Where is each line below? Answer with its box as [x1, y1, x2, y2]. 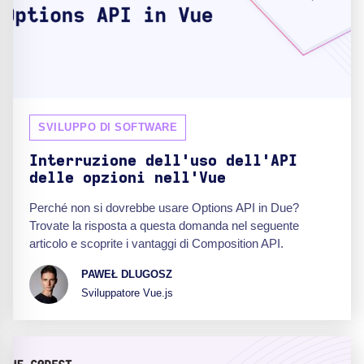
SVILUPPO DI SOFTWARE [38, 120, 177, 133]
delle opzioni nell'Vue [29, 170, 226, 186]
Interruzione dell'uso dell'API [29, 153, 297, 169]
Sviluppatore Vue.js [81, 287, 173, 300]
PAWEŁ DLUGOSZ [81, 268, 172, 281]
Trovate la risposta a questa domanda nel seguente [29, 218, 299, 232]
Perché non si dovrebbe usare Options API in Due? [29, 200, 299, 214]
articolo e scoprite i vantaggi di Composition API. [29, 236, 284, 250]
